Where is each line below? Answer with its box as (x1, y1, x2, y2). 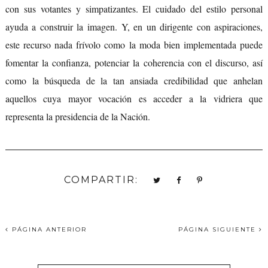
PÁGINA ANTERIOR (8, 225, 87, 233)
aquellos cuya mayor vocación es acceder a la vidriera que (5, 92, 263, 105)
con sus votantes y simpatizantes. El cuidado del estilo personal (5, 2, 263, 15)
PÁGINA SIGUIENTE (178, 225, 260, 233)
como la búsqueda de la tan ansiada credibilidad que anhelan (5, 74, 263, 87)
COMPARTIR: (64, 173, 139, 185)
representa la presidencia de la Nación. (5, 109, 150, 123)
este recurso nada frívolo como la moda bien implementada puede (5, 38, 263, 51)
